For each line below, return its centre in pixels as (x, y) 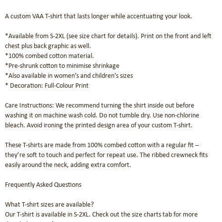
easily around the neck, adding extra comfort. (68, 166)
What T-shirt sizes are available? (49, 205)
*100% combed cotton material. (50, 56)
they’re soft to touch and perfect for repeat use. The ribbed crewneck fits (106, 156)
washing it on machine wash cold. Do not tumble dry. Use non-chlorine (102, 116)
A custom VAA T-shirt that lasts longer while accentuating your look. (99, 17)
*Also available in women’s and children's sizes (69, 76)
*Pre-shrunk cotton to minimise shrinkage (62, 66)
